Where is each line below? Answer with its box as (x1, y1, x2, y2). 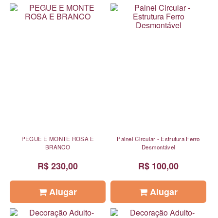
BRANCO (45, 143, 70, 151)
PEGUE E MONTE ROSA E (21, 135, 94, 143)
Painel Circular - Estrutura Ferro (117, 135, 200, 143)
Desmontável (141, 143, 176, 151)
